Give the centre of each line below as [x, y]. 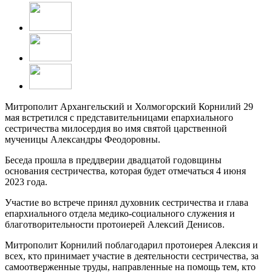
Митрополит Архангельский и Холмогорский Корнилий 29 [129, 106]
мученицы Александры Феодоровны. [83, 139]
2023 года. [26, 182]
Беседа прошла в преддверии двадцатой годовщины [113, 160]
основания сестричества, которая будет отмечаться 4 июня [125, 171]
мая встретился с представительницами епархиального [119, 117]
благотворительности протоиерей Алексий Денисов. [115, 224]
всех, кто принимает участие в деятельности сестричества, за [132, 256]
